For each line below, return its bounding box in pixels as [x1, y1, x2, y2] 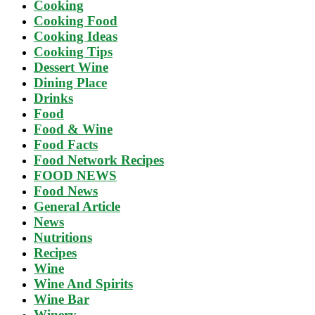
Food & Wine [34, 121, 112, 136]
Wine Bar [34, 291, 89, 307]
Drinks [34, 90, 73, 105]
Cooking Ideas [34, 28, 117, 44]
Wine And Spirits [34, 276, 133, 291]
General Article [34, 198, 120, 214]
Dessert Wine [34, 59, 108, 75]
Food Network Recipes [34, 152, 164, 167]
